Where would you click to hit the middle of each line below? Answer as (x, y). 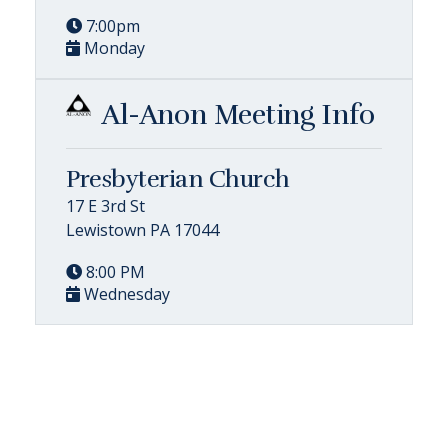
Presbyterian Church (178, 178)
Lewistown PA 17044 (142, 229)
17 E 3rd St (105, 205)
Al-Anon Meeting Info (238, 114)
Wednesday (125, 293)
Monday (112, 47)
